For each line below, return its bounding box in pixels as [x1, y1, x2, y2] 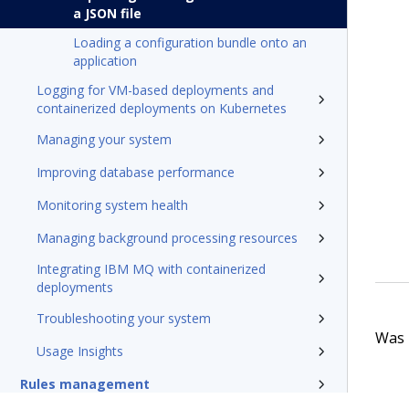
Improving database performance [37, 163, 235, 181]
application [73, 52, 137, 69]
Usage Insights [37, 342, 123, 360]
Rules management [20, 375, 150, 393]
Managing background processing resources [37, 229, 298, 246]
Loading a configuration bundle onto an [73, 34, 307, 51]
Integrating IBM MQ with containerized [37, 260, 266, 278]
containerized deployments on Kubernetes [37, 100, 287, 117]
